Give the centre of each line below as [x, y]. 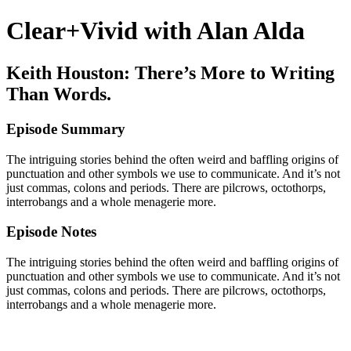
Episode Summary [66, 128]
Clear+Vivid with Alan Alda [156, 31]
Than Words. [59, 94]
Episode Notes [51, 232]
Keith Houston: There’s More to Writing [170, 72]
